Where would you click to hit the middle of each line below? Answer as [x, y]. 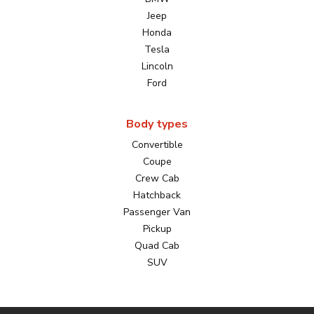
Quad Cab [157, 246]
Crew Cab [157, 179]
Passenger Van [157, 212]
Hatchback [157, 196]
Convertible [157, 145]
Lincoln [157, 67]
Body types [157, 124]
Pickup [157, 229]
